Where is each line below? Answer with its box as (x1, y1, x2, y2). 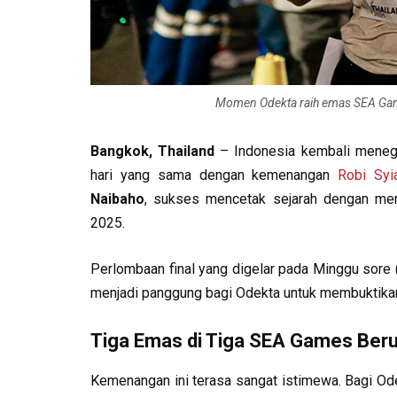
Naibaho (90, 191, 144, 207)
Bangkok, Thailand (90, 143, 215, 160)
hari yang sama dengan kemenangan (90, 167, 339, 183)
